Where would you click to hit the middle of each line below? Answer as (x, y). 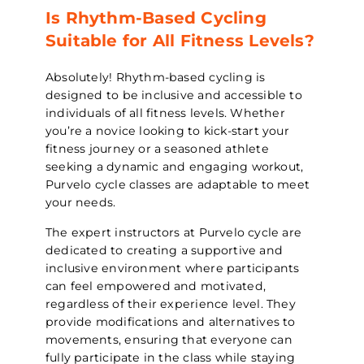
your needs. (81, 203)
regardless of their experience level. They (171, 303)
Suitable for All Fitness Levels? (180, 41)
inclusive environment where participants (173, 268)
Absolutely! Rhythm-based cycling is (156, 78)
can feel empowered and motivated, (156, 286)
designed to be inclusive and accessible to (174, 95)
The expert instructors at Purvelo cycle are (174, 232)
